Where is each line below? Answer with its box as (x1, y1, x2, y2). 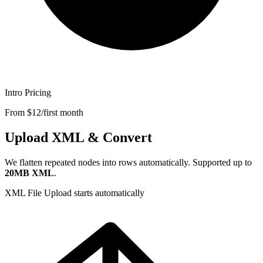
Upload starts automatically (44, 187, 144, 198)
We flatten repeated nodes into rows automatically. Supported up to (5, 157, 252, 167)
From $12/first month (5, 107, 83, 117)
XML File (5, 187, 44, 198)
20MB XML (5, 167, 54, 178)
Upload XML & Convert (5, 129, 152, 145)
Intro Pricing (5, 87, 51, 97)
